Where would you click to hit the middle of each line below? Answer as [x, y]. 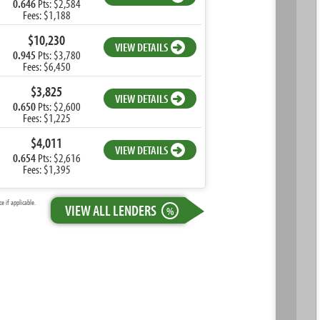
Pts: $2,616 [58, 157]
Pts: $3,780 [58, 55]
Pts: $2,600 [58, 106]
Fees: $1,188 [46, 15]
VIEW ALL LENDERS [111, 210]
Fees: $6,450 [46, 66]
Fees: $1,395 [46, 169]
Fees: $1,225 [46, 117]
